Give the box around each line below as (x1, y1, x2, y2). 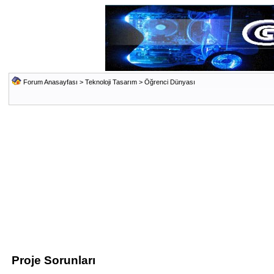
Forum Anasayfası (23, 78, 78, 86)
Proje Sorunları (11, 254, 95, 267)
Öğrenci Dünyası (144, 78, 195, 86)
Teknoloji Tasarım (84, 78, 137, 86)
